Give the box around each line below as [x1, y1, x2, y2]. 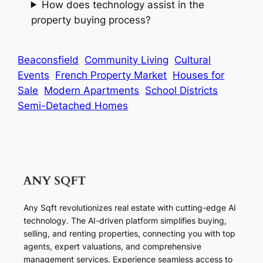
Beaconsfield [18, 53, 79, 66]
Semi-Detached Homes [18, 99, 129, 112]
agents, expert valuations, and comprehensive [23, 241, 202, 252]
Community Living [85, 53, 169, 66]
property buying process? [31, 14, 151, 26]
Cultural [174, 53, 211, 66]
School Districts [145, 84, 218, 96]
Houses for [173, 69, 225, 81]
